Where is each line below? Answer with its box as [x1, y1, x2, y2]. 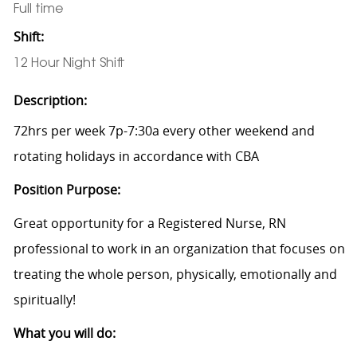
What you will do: [13, 324, 119, 342]
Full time [13, 2, 64, 16]
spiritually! [13, 290, 85, 308]
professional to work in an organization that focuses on [13, 239, 345, 257]
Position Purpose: [13, 180, 120, 198]
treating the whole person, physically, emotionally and [13, 265, 337, 283]
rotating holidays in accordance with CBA [13, 147, 259, 165]
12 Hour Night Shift [13, 57, 125, 70]
